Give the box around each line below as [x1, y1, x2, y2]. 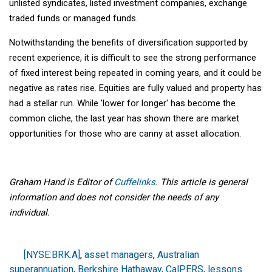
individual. [9, 206, 59, 218]
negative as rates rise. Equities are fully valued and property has [9, 82, 262, 93]
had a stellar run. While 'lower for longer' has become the [9, 97, 236, 109]
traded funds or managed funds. [9, 12, 138, 24]
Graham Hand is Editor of [9, 176, 114, 188]
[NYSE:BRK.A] [24, 248, 80, 260]
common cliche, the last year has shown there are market [9, 112, 239, 124]
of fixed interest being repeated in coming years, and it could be [9, 67, 262, 78]
